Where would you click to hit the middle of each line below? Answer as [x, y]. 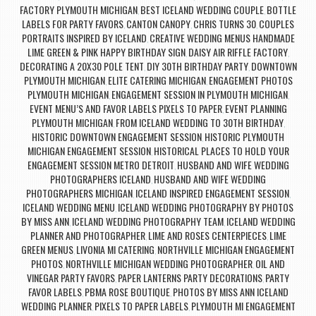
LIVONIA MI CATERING [115, 249]
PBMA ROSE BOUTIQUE [127, 291]
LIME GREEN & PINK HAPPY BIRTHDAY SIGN [106, 51]
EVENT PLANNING [256, 108]
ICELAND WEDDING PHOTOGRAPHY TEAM [147, 221]
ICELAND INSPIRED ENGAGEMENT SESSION [212, 193]
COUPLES [276, 23]
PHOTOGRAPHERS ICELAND [101, 178]
